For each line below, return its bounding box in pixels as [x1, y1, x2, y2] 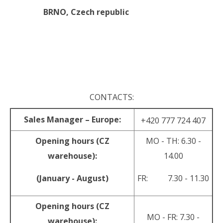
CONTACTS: [89, 92, 134, 103]
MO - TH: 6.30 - [145, 135, 201, 146]
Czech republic [71, 6, 129, 17]
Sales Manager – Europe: [24, 114, 121, 125]
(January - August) [36, 173, 109, 184]
